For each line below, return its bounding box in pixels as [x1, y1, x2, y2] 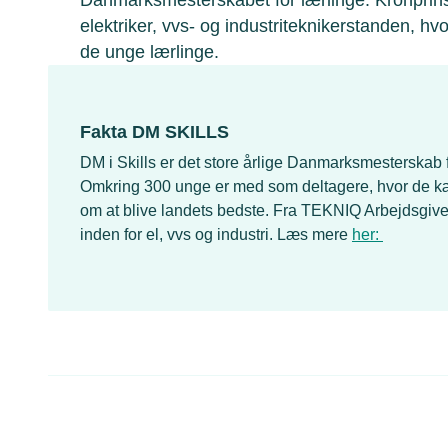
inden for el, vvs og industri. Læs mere [80, 225, 352, 243]
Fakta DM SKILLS [80, 121, 229, 142]
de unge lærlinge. [80, 41, 219, 62]
